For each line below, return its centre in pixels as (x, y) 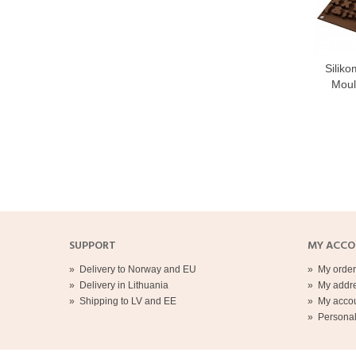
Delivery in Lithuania (124, 286)
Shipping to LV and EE (128, 302)
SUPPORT (93, 246)
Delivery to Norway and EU (138, 270)
